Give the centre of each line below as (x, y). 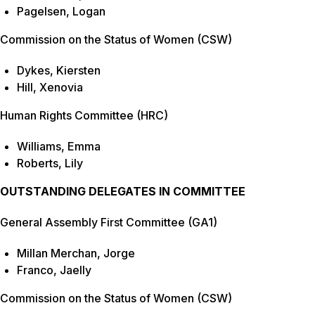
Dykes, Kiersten (59, 71)
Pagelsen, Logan (61, 12)
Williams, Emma (59, 147)
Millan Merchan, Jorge (76, 253)
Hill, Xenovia (50, 88)
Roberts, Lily (50, 163)
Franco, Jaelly (54, 270)
